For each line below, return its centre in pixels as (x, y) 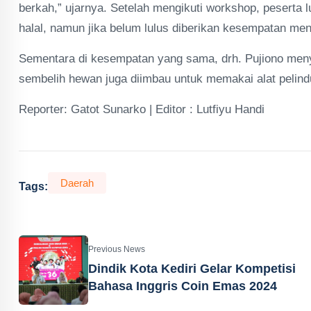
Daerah (77, 183)
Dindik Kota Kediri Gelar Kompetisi (192, 269)
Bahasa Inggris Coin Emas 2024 (183, 286)
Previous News (117, 249)
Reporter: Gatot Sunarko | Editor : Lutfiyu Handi (142, 109)
